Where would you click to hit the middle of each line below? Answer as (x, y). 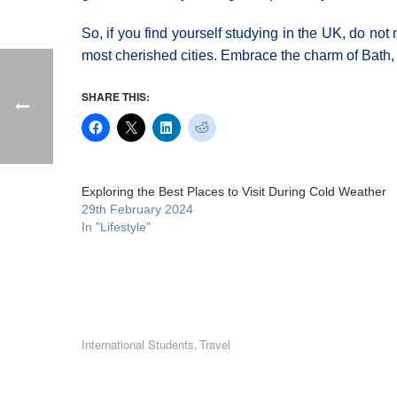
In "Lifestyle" (116, 227)
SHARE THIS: (116, 97)
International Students (138, 344)
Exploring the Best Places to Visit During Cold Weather (234, 191)
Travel (215, 344)
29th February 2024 (137, 209)
